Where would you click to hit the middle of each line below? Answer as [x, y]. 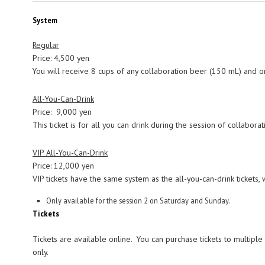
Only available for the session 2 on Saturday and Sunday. [138, 201]
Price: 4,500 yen [61, 58]
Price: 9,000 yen [62, 112]
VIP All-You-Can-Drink [70, 153]
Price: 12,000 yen [63, 166]
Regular [46, 45]
